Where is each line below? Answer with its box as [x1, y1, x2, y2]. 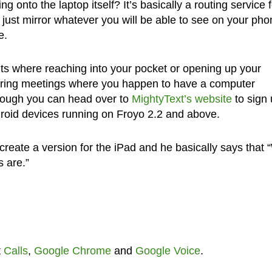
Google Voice [135, 245, 200, 257]
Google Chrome [33, 245, 111, 257]
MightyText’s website [131, 93, 232, 106]
